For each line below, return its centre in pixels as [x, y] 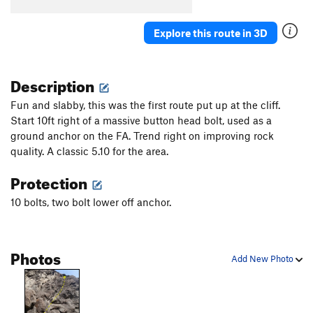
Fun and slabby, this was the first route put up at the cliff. [145, 105]
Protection [50, 181]
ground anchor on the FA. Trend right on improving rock [142, 136]
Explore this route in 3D [211, 32]
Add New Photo [263, 259]
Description [54, 84]
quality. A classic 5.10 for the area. [89, 151]
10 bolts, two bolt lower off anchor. [92, 202]
